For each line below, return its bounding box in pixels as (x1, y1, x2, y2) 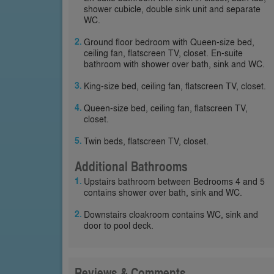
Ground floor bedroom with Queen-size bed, (84, 35, 254, 48)
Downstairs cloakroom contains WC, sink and (84, 208, 258, 220)
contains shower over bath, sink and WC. (84, 186, 242, 198)
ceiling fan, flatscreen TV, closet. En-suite (84, 46, 243, 59)
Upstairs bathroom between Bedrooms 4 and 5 (84, 175, 265, 187)
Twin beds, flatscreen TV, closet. (84, 135, 209, 147)
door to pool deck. (84, 219, 154, 231)
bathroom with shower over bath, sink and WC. (84, 57, 265, 70)
